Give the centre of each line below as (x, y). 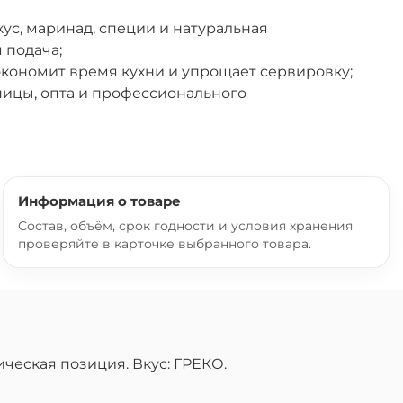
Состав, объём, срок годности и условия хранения (185, 225)
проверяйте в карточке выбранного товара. (165, 243)
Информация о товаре (99, 201)
